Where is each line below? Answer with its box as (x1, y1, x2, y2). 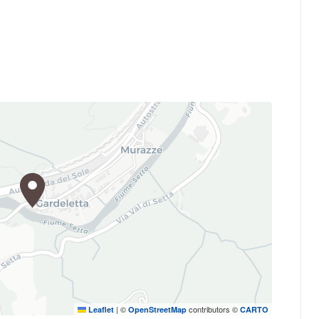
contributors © (187, 303, 241, 315)
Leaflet (86, 303, 115, 315)
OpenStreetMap (128, 303, 187, 315)
